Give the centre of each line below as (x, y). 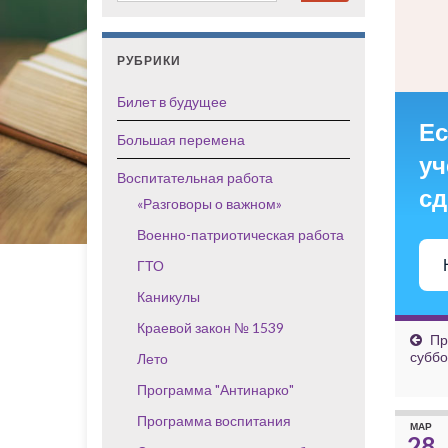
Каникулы (168, 296)
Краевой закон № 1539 (210, 327)
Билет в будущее (172, 101)
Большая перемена (181, 139)
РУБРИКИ (149, 60)
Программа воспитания (214, 420)
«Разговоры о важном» (209, 203)
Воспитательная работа (195, 177)
